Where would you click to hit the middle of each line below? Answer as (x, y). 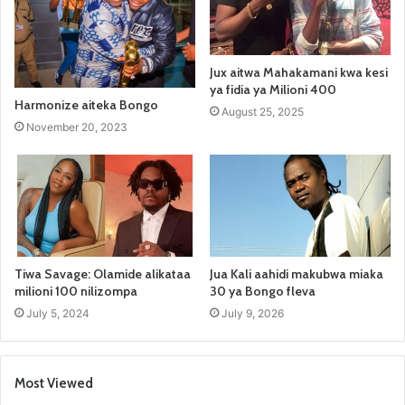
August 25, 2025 (263, 112)
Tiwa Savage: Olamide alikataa (103, 273)
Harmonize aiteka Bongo (86, 105)
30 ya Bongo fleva (263, 291)
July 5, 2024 (58, 313)
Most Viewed (54, 383)
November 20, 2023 (77, 127)
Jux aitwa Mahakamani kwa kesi (299, 73)
